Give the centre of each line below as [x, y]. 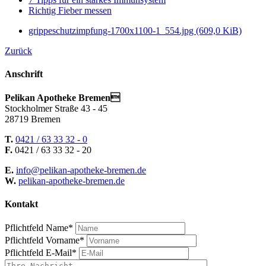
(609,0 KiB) [219, 31]
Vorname [63, 240]
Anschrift [24, 74]
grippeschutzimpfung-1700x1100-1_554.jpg [112, 31]
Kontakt [21, 204]
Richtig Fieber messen [70, 11]
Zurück [18, 51]
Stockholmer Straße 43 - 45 [56, 108]
